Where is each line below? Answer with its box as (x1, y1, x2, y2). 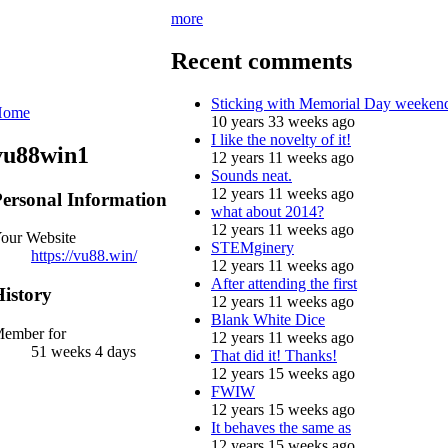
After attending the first (211, 274, 357, 292)
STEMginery (211, 238, 294, 256)
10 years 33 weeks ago (211, 112, 355, 130)
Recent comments (171, 47, 352, 74)
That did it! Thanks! (211, 346, 337, 364)
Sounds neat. (211, 166, 292, 184)
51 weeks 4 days (31, 342, 136, 360)
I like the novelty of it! (211, 130, 351, 148)
